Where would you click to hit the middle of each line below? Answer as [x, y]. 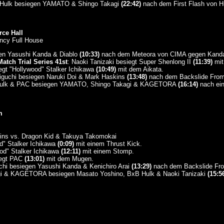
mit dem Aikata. [139, 69]
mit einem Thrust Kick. [108, 144]
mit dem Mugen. [69, 159]
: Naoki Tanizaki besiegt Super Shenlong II [130, 62]
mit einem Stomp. [107, 151]
